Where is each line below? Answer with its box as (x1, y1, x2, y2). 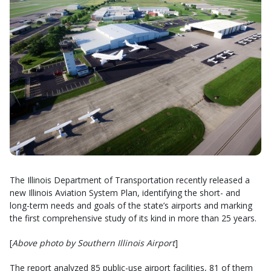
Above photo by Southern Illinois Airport (12, 237, 175, 249)
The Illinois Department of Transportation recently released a (10, 174, 250, 186)
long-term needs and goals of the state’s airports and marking (10, 200, 252, 211)
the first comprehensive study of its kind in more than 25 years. (10, 212, 256, 224)
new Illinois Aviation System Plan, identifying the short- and (10, 187, 240, 198)
